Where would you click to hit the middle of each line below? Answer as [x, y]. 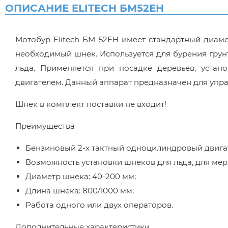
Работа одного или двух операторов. [99, 205]
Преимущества [45, 126]
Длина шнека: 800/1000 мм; [80, 191]
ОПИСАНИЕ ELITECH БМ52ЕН [84, 8]
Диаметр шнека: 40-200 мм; [81, 176]
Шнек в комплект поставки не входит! [91, 104]
